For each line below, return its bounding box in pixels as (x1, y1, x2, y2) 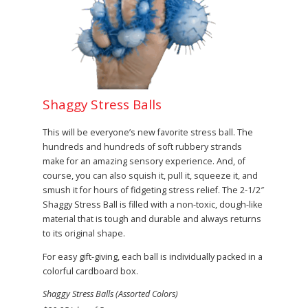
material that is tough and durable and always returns (43, 213, 261, 225)
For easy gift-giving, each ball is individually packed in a (43, 250, 263, 263)
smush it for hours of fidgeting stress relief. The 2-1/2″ (43, 184, 264, 197)
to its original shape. (43, 228, 125, 240)
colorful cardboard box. (43, 265, 138, 277)
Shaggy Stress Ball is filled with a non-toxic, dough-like (43, 199, 263, 211)
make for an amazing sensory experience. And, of (43, 155, 245, 168)
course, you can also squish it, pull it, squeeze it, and (43, 170, 258, 182)
